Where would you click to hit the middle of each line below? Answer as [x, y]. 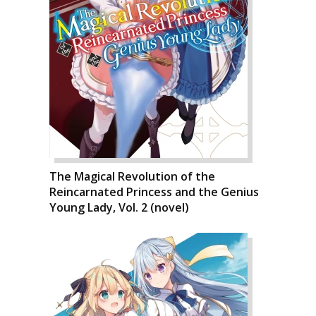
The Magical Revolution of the [132, 176]
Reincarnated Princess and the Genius [154, 192]
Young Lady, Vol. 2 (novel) [119, 207]
